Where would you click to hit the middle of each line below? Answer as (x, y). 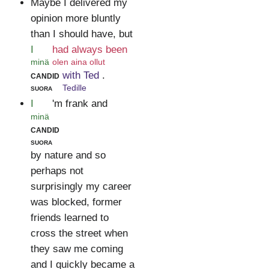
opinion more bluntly (75, 19)
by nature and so (68, 155)
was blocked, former (76, 202)
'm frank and (80, 104)
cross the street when (79, 233)
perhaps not (57, 171)
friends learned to (69, 217)
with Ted (80, 75)
